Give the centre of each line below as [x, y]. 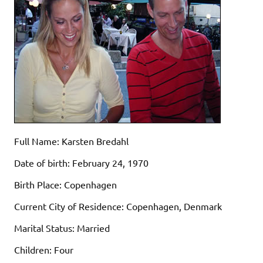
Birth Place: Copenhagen [65, 185]
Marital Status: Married [62, 228]
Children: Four [44, 250]
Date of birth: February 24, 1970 [81, 163]
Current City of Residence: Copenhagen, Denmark [118, 206]
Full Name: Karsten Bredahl [71, 141]
